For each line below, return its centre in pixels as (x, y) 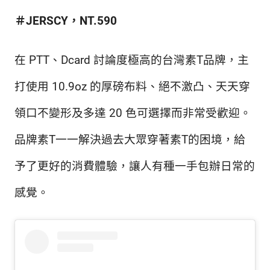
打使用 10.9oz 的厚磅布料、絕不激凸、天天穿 (132, 87)
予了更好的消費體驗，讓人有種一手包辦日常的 (135, 167)
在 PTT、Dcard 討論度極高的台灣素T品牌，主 (132, 61)
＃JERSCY (41, 21)
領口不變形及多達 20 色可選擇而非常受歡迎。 (133, 114)
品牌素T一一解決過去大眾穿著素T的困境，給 (130, 140)
